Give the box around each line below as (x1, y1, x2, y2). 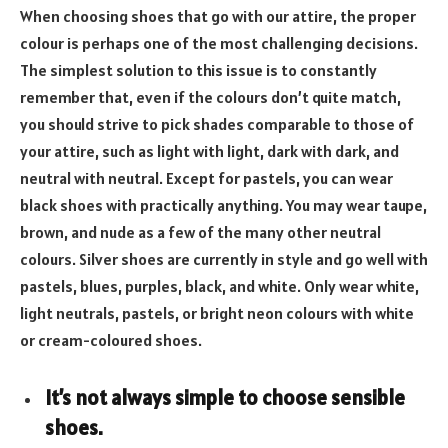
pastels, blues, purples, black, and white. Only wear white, (20, 276, 419, 297)
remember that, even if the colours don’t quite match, (20, 87, 401, 108)
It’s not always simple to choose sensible (45, 384, 405, 411)
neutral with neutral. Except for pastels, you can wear (20, 168, 393, 189)
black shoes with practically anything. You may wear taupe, (20, 195, 427, 216)
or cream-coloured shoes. (20, 330, 202, 351)
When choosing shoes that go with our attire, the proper (20, 6, 416, 27)
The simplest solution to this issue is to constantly (20, 60, 377, 81)
